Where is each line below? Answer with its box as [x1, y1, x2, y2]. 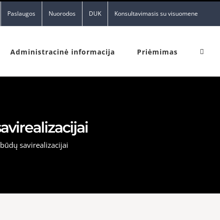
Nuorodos [49, 9, 76, 18]
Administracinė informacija [10, 47, 115, 56]
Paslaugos [7, 9, 35, 18]
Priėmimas [137, 47, 178, 56]
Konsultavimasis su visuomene [114, 9, 198, 18]
